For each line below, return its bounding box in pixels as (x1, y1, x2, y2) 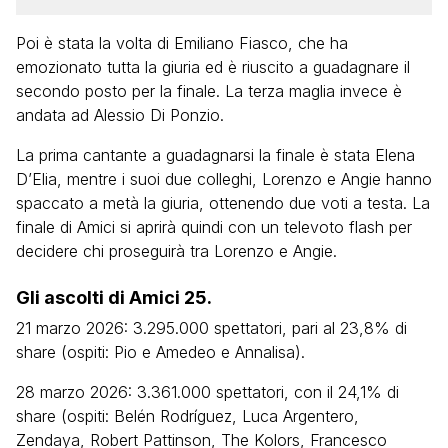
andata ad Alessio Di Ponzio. (16, 105, 224, 125)
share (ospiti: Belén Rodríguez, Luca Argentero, (16, 406, 359, 426)
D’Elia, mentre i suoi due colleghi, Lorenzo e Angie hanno (16, 169, 432, 189)
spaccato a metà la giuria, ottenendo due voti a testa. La (16, 193, 430, 213)
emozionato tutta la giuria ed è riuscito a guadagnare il (16, 57, 410, 77)
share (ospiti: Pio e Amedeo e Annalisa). (16, 342, 305, 362)
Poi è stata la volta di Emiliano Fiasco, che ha (16, 33, 348, 53)
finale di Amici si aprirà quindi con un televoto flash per (16, 217, 412, 237)
